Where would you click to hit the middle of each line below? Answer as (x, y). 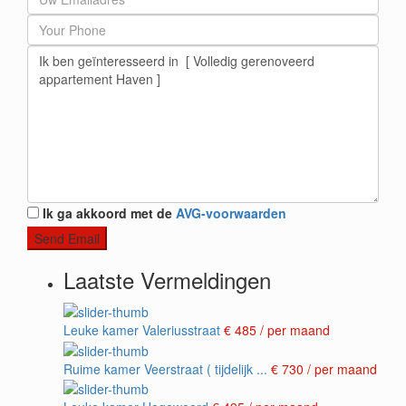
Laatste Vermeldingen (167, 280)
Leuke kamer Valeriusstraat (142, 330)
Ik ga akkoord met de (109, 213)
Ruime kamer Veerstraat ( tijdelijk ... (165, 368)
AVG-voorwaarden (231, 213)
